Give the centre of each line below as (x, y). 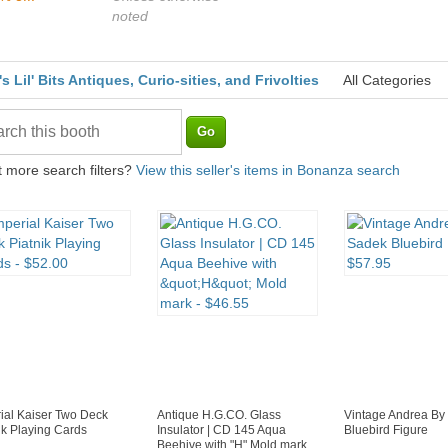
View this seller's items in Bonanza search (268, 170)
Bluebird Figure (386, 430)
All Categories (387, 80)
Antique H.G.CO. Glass (219, 415)
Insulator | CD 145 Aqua (221, 430)
